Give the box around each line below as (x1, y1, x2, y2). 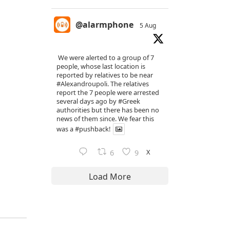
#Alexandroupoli (56, 79, 107, 88)
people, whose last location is (56, 61, 145, 71)
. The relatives (107, 79, 149, 88)
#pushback (75, 124, 109, 134)
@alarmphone (75, 18, 133, 30)
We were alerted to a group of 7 (56, 52, 154, 62)
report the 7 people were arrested (56, 87, 159, 97)
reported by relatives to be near (56, 70, 153, 80)
